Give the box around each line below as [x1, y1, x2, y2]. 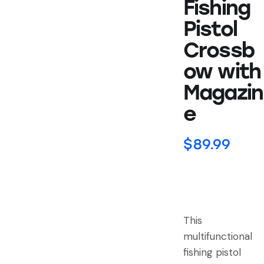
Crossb [183, 38, 255, 63]
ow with [183, 59, 261, 84]
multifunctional [183, 229, 252, 243]
